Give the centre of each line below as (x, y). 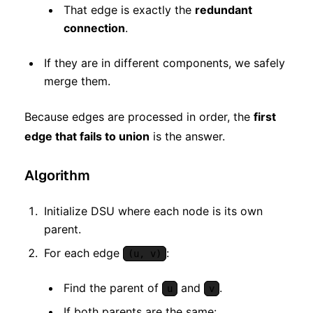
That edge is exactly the (129, 10)
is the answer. (187, 137)
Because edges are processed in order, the (139, 117)
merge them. (77, 81)
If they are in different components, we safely (165, 63)
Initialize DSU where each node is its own (153, 211)
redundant (224, 10)
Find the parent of (113, 288)
